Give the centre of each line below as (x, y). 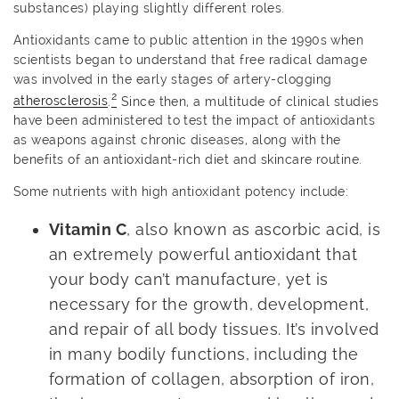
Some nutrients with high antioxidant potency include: (181, 192)
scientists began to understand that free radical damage (191, 59)
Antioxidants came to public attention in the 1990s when (189, 40)
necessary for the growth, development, (209, 305)
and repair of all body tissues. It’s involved (214, 330)
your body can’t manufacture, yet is (189, 280)
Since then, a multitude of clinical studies (248, 101)
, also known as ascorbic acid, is (254, 230)
